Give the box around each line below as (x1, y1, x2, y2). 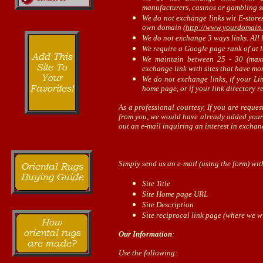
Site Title (142, 179, 170, 188)
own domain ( (142, 23, 186, 32)
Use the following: (119, 248, 177, 257)
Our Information (119, 230, 172, 238)
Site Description (142, 200, 194, 209)
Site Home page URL (142, 190, 208, 198)
